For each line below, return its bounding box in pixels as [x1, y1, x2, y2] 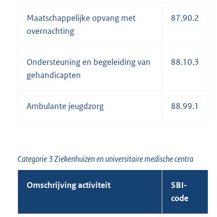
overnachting [27, 25, 74, 36]
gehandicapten [27, 69, 81, 80]
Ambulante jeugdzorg [27, 100, 104, 111]
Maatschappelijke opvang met [27, 12, 136, 23]
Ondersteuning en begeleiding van [27, 56, 151, 67]
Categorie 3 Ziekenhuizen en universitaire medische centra [17, 153, 193, 164]
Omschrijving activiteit [27, 179, 110, 190]
